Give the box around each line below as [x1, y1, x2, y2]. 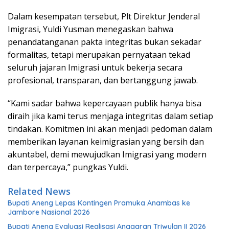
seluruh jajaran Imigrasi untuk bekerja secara [8, 61, 182, 73]
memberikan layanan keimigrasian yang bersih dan [8, 135, 204, 147]
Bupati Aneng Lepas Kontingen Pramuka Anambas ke [8, 198, 190, 208]
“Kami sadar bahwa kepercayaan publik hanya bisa [8, 97, 201, 109]
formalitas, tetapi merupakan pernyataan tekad [8, 49, 190, 60]
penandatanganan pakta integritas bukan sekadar [8, 36, 201, 48]
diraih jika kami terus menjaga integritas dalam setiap [8, 110, 213, 122]
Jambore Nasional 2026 [8, 207, 90, 217]
